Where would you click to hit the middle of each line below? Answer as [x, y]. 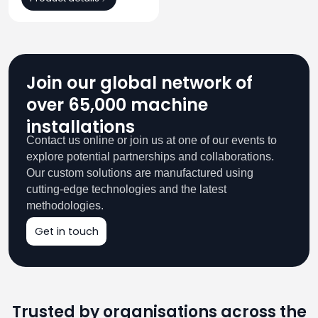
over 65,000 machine [117, 104]
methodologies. [65, 205]
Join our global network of [139, 82]
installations [81, 126]
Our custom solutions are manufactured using [140, 172]
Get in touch [66, 231]
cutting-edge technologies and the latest [126, 189]
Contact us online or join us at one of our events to [152, 140]
